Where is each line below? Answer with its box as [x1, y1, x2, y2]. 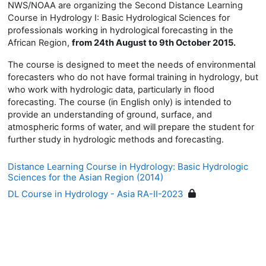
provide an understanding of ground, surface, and [8, 109, 212, 120]
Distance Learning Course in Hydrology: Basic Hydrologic [8, 160, 248, 172]
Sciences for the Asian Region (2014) [8, 171, 163, 183]
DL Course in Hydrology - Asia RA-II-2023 [8, 188, 183, 199]
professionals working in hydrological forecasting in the [8, 24, 233, 36]
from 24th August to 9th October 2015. [72, 37, 236, 48]
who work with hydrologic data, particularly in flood [8, 84, 214, 95]
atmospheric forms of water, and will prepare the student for [8, 121, 254, 132]
